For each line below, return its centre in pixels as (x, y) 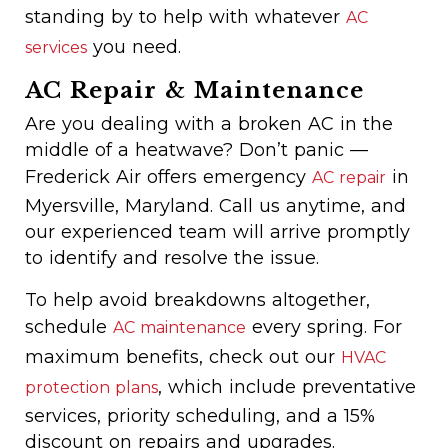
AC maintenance (179, 327)
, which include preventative (287, 387)
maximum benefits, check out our (183, 357)
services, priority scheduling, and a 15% (200, 416)
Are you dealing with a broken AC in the (209, 124)
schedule (69, 327)
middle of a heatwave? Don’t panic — (196, 150)
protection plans (91, 387)
